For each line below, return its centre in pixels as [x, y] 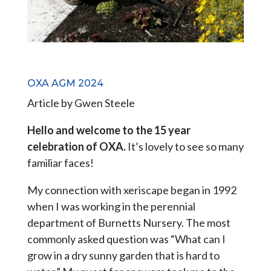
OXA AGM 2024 [65, 83]
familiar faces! [60, 162]
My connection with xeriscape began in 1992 [132, 190]
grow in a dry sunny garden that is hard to [123, 255]
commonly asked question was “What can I [126, 239]
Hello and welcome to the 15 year [109, 130]
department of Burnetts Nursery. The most [129, 222]
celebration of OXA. [76, 146]
